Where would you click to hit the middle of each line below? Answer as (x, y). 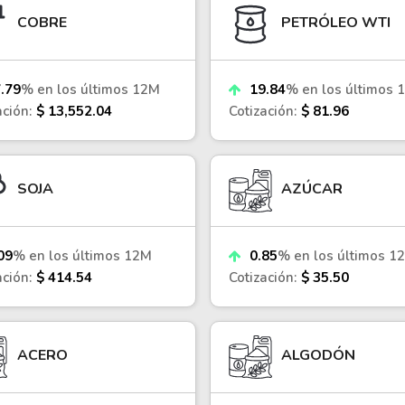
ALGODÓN (319, 355)
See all (240, 33)
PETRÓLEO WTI (336, 22)
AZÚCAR (312, 188)
